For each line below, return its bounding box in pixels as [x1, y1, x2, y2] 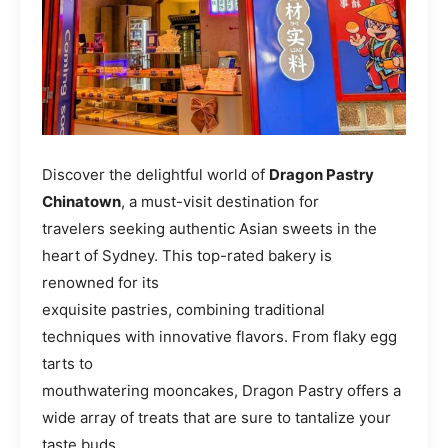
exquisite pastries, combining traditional [42, 300, 325, 320]
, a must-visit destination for [121, 192, 319, 212]
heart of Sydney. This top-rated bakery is [42, 246, 332, 266]
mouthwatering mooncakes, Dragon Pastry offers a [42, 381, 401, 401]
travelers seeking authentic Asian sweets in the [42, 219, 377, 239]
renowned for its [42, 273, 159, 293]
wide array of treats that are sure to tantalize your [42, 408, 391, 428]
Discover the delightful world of [42, 165, 269, 185]
